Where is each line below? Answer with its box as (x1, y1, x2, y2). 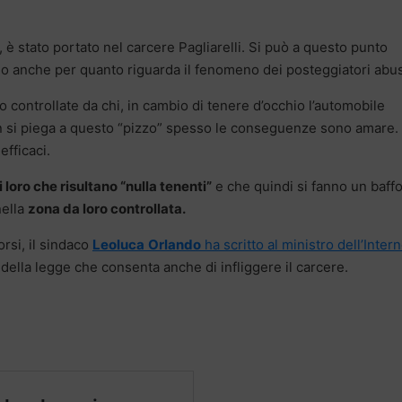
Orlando (148, 235, 201, 253)
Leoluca (92, 235, 144, 253)
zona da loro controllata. (28, 199, 188, 217)
